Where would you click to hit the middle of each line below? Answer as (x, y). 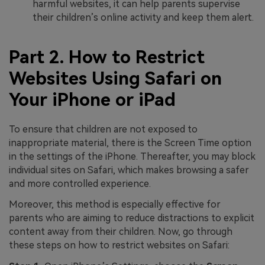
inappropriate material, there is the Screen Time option (130, 143)
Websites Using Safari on (115, 79)
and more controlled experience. (80, 183)
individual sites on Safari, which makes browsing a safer (129, 170)
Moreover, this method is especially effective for (115, 205)
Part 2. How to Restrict (107, 57)
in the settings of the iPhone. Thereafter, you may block (132, 156)
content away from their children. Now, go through (121, 232)
